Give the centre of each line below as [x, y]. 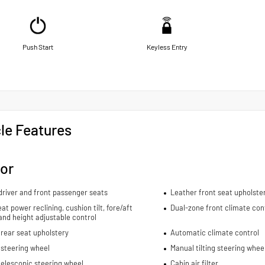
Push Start [38, 46]
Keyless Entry [167, 46]
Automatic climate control [214, 233]
